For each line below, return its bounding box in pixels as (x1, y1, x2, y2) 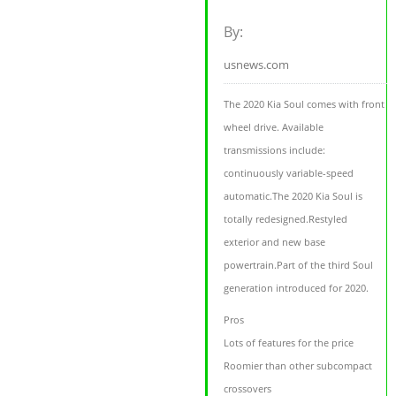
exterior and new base (224, 235, 326, 249)
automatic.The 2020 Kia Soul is (224, 189, 363, 203)
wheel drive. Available (224, 120, 324, 134)
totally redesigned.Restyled (224, 212, 348, 226)
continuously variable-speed (224, 166, 354, 180)
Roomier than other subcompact (224, 359, 373, 373)
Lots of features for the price (224, 336, 354, 350)
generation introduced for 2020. (224, 281, 369, 295)
